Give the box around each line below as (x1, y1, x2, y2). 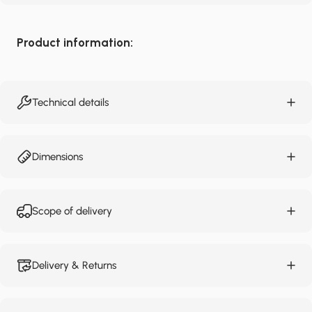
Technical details (32, 95, 109, 109)
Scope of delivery (32, 204, 112, 217)
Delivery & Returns (32, 258, 116, 272)
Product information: (17, 36, 133, 49)
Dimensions (32, 150, 83, 163)
